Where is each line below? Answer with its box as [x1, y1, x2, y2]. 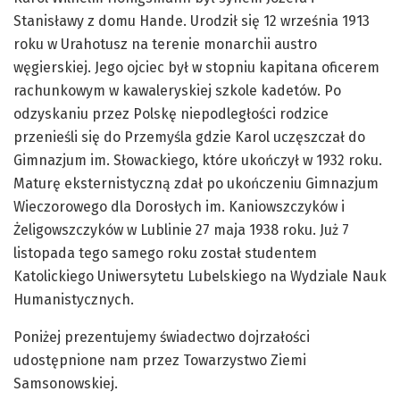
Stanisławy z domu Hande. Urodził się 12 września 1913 [13, 12, 370, 29]
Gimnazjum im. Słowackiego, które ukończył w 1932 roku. [13, 151, 382, 169]
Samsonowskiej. [13, 374, 118, 392]
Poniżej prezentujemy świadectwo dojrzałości [13, 328, 310, 346]
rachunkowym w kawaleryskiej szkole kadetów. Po [13, 81, 341, 99]
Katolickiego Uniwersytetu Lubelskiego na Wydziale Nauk [13, 267, 387, 285]
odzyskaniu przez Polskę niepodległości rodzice [13, 104, 329, 122]
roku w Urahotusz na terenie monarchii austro [13, 35, 317, 53]
